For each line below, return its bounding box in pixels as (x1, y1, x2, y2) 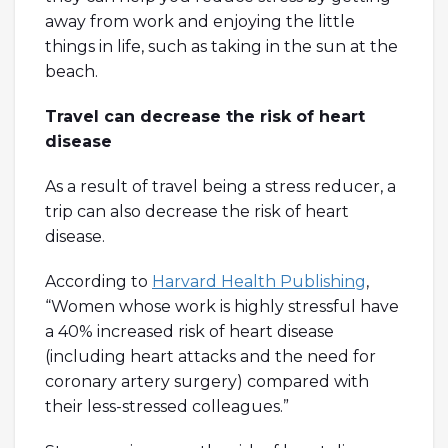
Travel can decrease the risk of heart (45, 106, 365, 126)
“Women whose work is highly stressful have (45, 296, 399, 316)
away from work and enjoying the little (45, 11, 355, 31)
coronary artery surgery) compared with (45, 371, 369, 391)
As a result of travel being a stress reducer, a (45, 176, 396, 196)
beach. (45, 61, 98, 81)
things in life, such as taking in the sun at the (45, 36, 398, 56)
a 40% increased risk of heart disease (45, 321, 334, 341)
